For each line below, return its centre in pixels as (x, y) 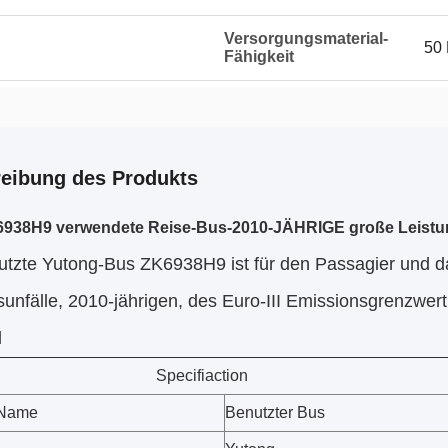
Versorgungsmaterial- (306, 38)
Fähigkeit (259, 56)
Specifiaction (202, 375)
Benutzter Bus (275, 412)
